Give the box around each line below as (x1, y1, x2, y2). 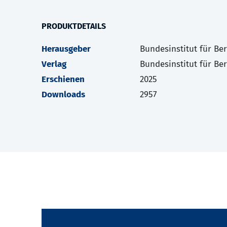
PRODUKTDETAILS (42, 21, 106, 31)
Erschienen (42, 74, 85, 85)
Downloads (42, 89, 85, 100)
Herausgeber (42, 44, 91, 55)
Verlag (42, 59, 66, 70)
